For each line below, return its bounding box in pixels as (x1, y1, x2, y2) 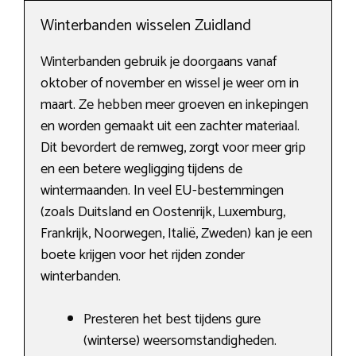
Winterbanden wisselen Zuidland (41, 13, 251, 40)
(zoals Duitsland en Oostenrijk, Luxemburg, (41, 200, 285, 225)
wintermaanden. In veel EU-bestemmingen (41, 179, 284, 203)
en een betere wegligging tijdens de (41, 157, 242, 182)
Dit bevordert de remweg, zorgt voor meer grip (41, 136, 306, 161)
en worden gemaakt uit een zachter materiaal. (41, 114, 300, 139)
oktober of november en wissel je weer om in (41, 72, 299, 96)
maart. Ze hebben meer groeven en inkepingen (41, 93, 308, 118)
